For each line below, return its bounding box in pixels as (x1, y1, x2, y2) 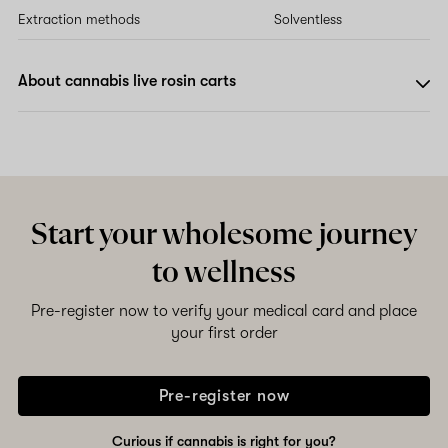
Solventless (274, 11, 342, 28)
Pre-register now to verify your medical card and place (31, 302, 417, 321)
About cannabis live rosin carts (18, 72, 236, 91)
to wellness (152, 257, 296, 290)
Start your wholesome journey (31, 219, 417, 252)
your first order (170, 324, 278, 343)
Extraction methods (18, 11, 140, 28)
